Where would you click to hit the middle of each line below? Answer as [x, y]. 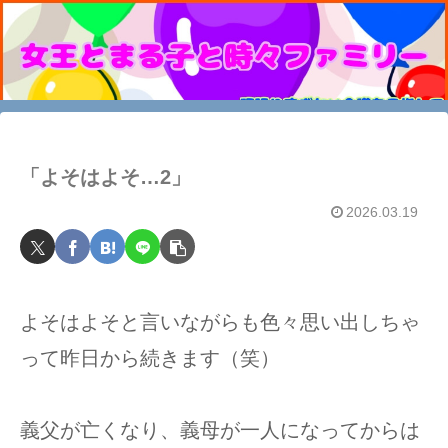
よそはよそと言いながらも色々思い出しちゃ [220, 322]
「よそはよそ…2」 [105, 177]
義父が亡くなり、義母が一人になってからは [220, 430]
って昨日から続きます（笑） [150, 358]
